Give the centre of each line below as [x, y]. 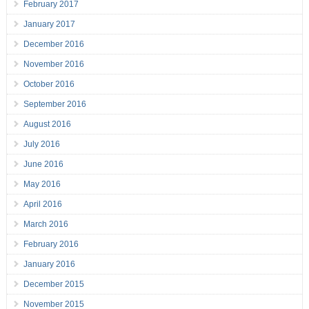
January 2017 [49, 24]
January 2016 [49, 265]
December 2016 [53, 44]
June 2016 [43, 165]
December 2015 [53, 285]
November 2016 [53, 64]
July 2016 [41, 144]
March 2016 [46, 225]
